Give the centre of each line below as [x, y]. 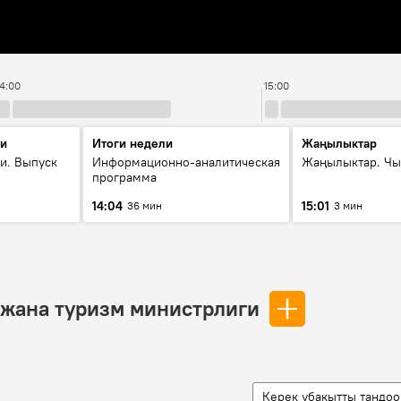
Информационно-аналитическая [186, 162]
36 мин [145, 205]
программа [124, 177]
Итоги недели [132, 143]
